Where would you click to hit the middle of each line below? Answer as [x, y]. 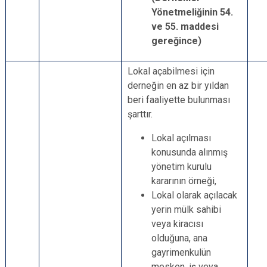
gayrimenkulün [181, 252]
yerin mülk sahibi [186, 209]
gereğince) [176, 41]
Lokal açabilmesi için [171, 71]
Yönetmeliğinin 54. [192, 12]
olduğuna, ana [179, 238]
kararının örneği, [184, 181]
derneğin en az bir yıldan [178, 86]
